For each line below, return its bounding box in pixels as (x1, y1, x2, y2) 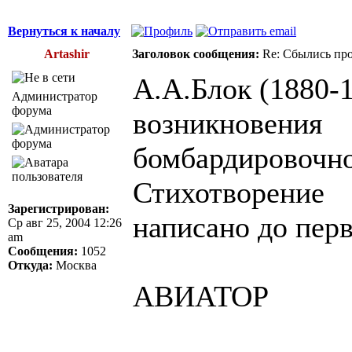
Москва (53, 258, 97, 272)
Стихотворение (133, 175, 324, 209)
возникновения (133, 106, 322, 140)
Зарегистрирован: (8, 201, 109, 215)
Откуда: (8, 258, 53, 272)
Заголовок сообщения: (132, 46, 259, 60)
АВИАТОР (133, 279, 269, 313)
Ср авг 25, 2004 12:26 (8, 215, 122, 229)
